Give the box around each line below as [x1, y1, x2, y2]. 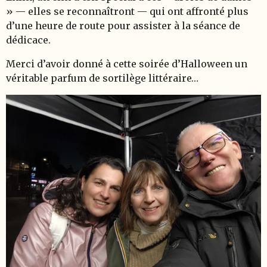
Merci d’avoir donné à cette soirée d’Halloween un [6, 58, 247, 70]
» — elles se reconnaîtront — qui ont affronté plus [6, 5, 249, 17]
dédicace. [6, 34, 51, 46]
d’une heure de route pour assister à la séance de [6, 20, 240, 32]
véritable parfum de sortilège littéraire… [6, 72, 198, 84]
